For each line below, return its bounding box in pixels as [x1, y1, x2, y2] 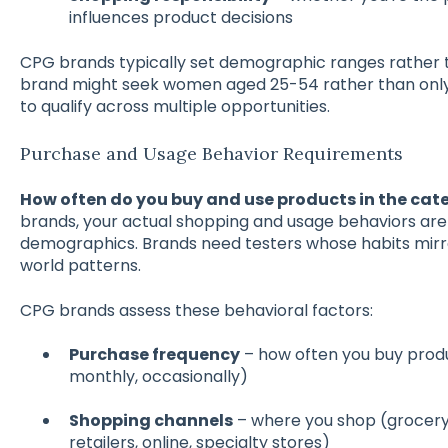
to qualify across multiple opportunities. [19, 94, 330, 118]
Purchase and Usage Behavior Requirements [19, 141, 403, 165]
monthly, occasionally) [68, 365, 248, 389]
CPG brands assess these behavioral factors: [19, 298, 373, 322]
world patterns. [19, 254, 141, 278]
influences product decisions [68, 6, 293, 30]
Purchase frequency [68, 343, 240, 367]
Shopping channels [68, 409, 233, 433]
